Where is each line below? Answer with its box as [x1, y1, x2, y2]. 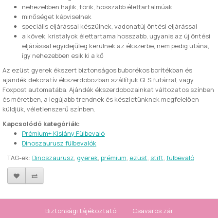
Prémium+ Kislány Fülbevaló [22, 129, 105, 138]
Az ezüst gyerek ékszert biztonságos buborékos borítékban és [2, 66, 192, 74]
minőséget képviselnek [22, 12, 91, 21]
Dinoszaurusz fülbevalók [22, 139, 96, 147]
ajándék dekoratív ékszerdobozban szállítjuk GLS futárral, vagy [2, 75, 194, 84]
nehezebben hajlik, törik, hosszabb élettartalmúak [22, 2, 172, 11]
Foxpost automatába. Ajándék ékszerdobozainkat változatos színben [2, 85, 214, 94]
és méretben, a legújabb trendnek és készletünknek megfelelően [2, 95, 199, 104]
